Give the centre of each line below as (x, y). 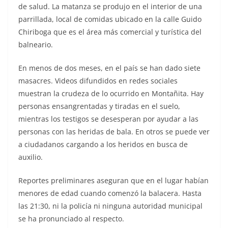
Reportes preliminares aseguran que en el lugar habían (113, 180)
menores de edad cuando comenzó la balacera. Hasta (110, 193)
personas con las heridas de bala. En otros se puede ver (114, 131)
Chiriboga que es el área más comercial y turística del (110, 32)
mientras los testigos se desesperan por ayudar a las (108, 119)
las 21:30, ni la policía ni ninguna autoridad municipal (110, 206)
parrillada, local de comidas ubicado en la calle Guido (110, 19)
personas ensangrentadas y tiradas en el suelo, (99, 106)
